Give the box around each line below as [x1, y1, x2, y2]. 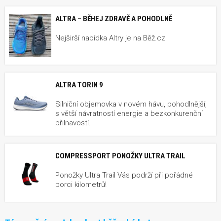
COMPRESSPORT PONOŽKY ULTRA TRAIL [55, 151, 185, 160]
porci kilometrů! [55, 180, 107, 189]
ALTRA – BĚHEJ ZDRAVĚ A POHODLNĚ [55, 14, 172, 23]
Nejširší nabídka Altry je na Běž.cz [55, 33, 165, 42]
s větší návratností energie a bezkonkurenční [55, 109, 203, 118]
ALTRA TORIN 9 [55, 80, 103, 89]
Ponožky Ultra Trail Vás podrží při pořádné [55, 170, 193, 180]
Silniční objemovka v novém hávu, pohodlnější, [55, 99, 207, 109]
